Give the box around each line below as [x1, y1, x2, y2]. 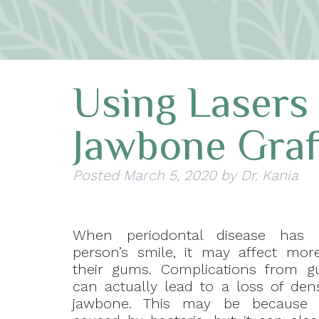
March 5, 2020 [123, 167, 216, 184]
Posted [73, 167, 123, 184]
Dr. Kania [241, 167, 298, 184]
